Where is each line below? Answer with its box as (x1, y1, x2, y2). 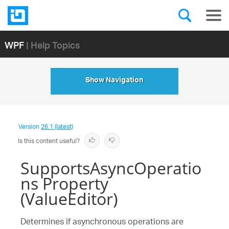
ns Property (20, 172, 108, 194)
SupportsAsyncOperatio (20, 157, 201, 179)
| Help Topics (26, 33, 80, 56)
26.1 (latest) (41, 120, 73, 134)
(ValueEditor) (20, 188, 118, 210)
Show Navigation (85, 74, 144, 88)
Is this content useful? (18, 134, 80, 148)
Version (18, 120, 41, 134)
